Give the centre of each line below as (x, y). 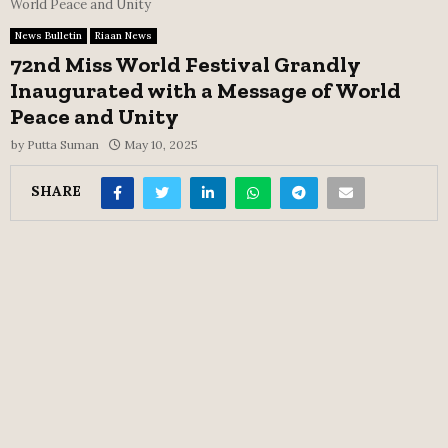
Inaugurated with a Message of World (205, 90)
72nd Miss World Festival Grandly (185, 64)
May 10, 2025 (161, 144)
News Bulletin (48, 35)
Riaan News (123, 35)
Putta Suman (63, 144)
